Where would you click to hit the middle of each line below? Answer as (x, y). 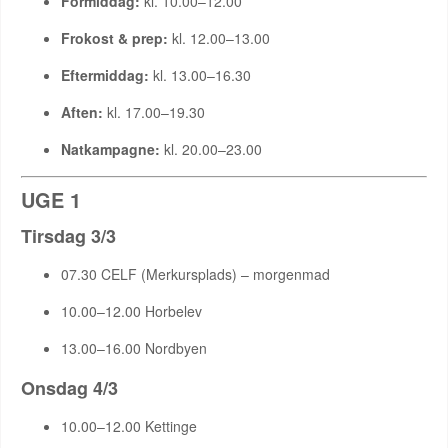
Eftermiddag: (105, 75)
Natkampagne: (110, 149)
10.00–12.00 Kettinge (129, 426)
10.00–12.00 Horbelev (131, 311)
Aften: (82, 112)
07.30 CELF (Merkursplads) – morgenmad (195, 274)
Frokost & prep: (114, 38)
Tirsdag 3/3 (68, 236)
